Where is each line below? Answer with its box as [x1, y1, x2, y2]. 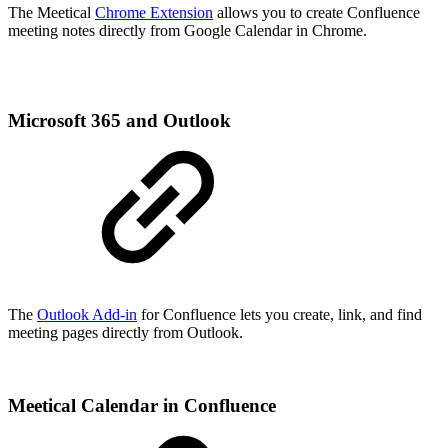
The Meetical [8, 3, 95, 21]
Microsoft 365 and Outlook [8, 110, 231, 132]
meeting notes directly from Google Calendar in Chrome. [8, 21, 367, 39]
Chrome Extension [95, 3, 213, 21]
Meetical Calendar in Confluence [8, 394, 276, 416]
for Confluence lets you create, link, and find [137, 305, 422, 323]
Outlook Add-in [37, 305, 137, 323]
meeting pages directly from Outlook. [8, 323, 243, 341]
